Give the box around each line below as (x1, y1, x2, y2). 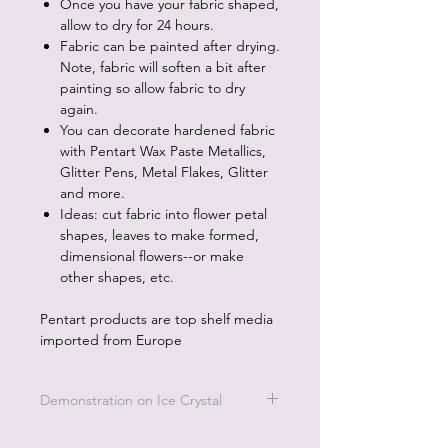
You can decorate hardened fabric (60, 121, 275, 139)
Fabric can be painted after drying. (60, 37, 280, 55)
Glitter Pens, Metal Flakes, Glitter (60, 163, 268, 181)
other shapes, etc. (60, 268, 174, 286)
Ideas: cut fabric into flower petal (60, 205, 267, 223)
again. (60, 100, 98, 118)
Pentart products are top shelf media (40, 310, 273, 328)
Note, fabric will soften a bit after (60, 58, 266, 76)
